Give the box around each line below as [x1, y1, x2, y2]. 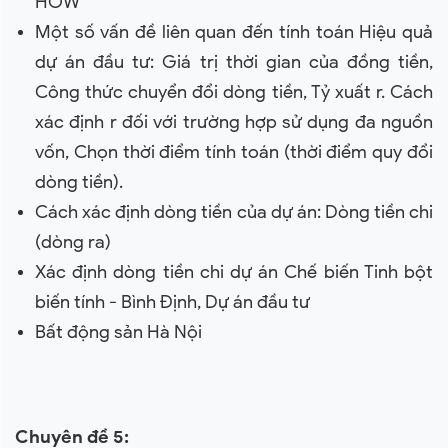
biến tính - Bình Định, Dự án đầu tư [35, 291, 310, 313]
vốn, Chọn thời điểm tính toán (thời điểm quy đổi [35, 141, 433, 163]
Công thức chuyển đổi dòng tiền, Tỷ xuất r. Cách [35, 81, 433, 103]
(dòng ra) [35, 231, 111, 253]
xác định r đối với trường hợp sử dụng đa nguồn [35, 111, 433, 133]
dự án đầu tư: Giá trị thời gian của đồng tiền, [35, 51, 433, 73]
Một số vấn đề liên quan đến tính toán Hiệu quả [35, 21, 433, 43]
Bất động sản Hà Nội [35, 321, 202, 343]
